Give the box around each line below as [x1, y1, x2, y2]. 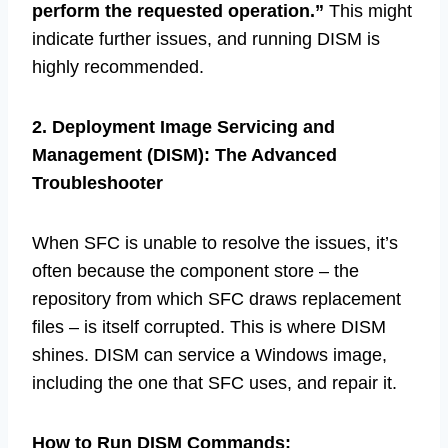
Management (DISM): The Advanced [32, 145, 337, 166]
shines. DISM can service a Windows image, [32, 345, 387, 366]
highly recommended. [32, 57, 204, 78]
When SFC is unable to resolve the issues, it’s [32, 233, 398, 254]
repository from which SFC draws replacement [32, 289, 401, 310]
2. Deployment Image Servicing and [32, 117, 335, 138]
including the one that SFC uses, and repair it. [32, 373, 397, 394]
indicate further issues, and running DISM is [32, 29, 380, 50]
